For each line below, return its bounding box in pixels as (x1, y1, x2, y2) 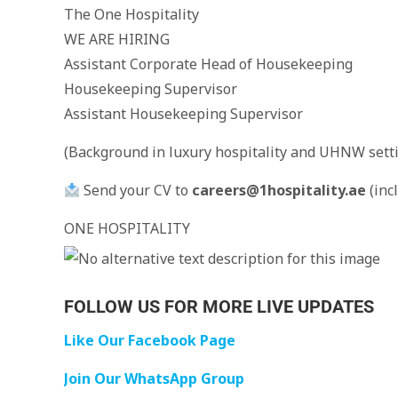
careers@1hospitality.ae (192, 180, 367, 200)
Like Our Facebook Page (64, 330, 235, 350)
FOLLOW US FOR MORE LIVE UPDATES (64, 296, 374, 317)
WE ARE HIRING (64, 29, 170, 49)
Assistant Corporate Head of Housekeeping (64, 54, 353, 74)
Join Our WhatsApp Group (64, 369, 244, 388)
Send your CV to (80, 180, 193, 200)
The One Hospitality (64, 4, 199, 24)
